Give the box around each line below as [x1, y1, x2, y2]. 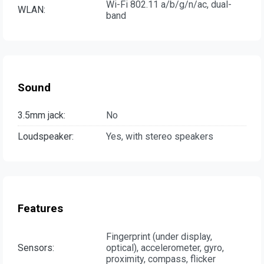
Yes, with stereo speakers [106, 131, 213, 143]
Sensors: [18, 242, 54, 253]
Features [18, 202, 63, 216]
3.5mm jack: [18, 110, 65, 121]
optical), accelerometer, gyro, [106, 242, 224, 253]
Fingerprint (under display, [106, 230, 212, 242]
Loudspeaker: [18, 131, 74, 143]
